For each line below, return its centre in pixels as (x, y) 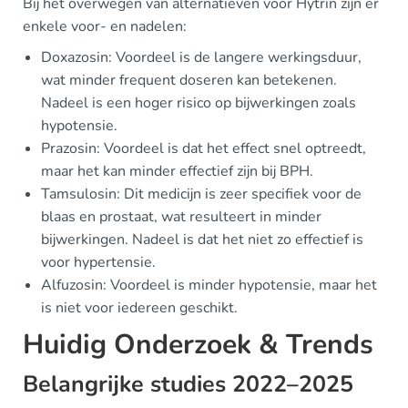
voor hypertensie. (98, 263)
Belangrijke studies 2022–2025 (188, 385)
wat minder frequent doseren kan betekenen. (189, 81)
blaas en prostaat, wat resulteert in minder (181, 217)
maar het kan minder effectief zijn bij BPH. (177, 172)
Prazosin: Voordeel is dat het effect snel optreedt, (204, 149)
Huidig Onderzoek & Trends (198, 345)
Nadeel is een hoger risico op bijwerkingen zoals (199, 103)
